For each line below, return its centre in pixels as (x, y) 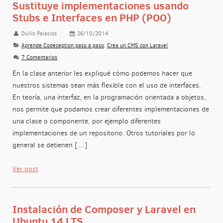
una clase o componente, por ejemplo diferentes (86, 121)
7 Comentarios (40, 57)
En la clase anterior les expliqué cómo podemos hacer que (102, 73)
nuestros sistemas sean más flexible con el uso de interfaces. (107, 85)
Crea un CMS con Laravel (138, 46)
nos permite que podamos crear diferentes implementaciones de (111, 109)
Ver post (25, 169)
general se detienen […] (50, 145)
